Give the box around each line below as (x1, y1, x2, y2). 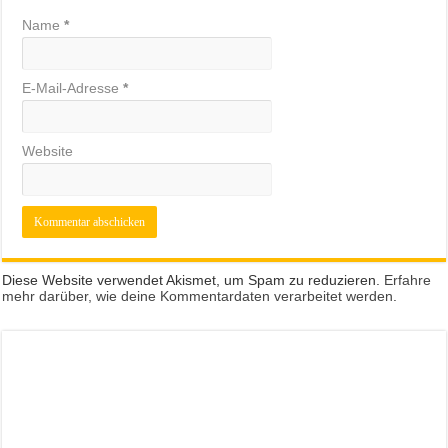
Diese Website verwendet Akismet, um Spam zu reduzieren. (2, 271, 385, 288)
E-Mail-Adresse (22, 79, 124, 96)
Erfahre (384, 271, 432, 288)
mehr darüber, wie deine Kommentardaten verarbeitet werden (2, 287, 394, 304)
